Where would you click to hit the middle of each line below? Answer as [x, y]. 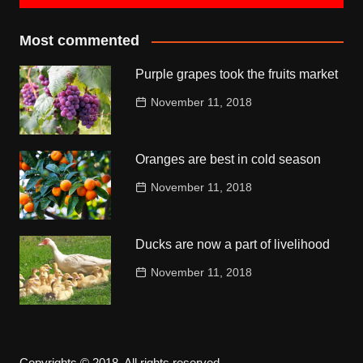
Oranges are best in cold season [228, 160]
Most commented [79, 41]
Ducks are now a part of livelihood [233, 245]
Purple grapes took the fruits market [237, 75]
